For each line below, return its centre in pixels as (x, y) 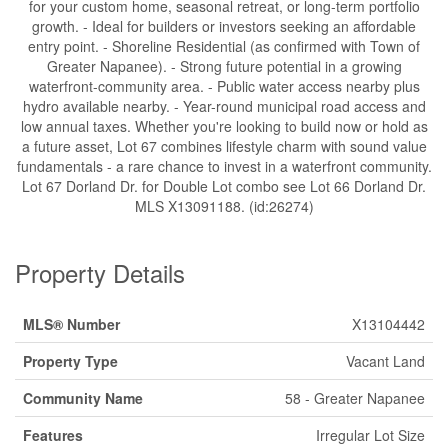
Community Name (83, 398)
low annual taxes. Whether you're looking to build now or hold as (224, 126)
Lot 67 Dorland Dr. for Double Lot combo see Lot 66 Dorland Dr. (224, 186)
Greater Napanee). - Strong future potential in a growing (224, 66)
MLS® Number (71, 324)
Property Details (100, 272)
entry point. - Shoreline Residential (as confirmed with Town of (224, 46)
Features (53, 435)
